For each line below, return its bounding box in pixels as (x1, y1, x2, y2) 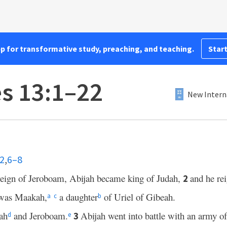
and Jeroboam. (11, 209, 68, 222)
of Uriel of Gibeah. (101, 191, 175, 203)
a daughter (57, 191, 98, 203)
